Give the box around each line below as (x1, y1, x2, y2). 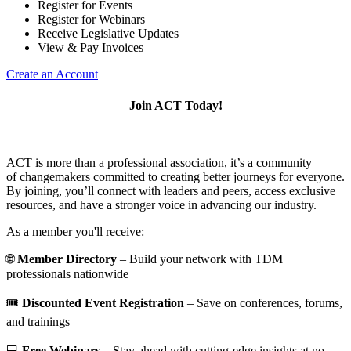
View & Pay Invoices (38, 41, 143, 55)
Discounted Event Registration (22, 295, 184, 309)
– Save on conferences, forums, (184, 295, 342, 309)
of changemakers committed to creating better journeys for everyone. (6, 169, 345, 183)
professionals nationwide (6, 266, 128, 280)
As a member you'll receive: (6, 224, 144, 238)
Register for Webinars (38, 13, 145, 27)
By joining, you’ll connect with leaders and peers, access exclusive (6, 183, 335, 197)
